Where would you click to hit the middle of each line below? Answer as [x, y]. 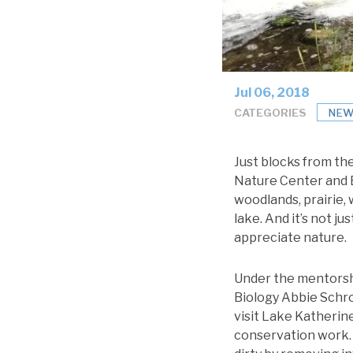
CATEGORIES [270, 112]
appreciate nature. [290, 238]
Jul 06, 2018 [272, 93]
